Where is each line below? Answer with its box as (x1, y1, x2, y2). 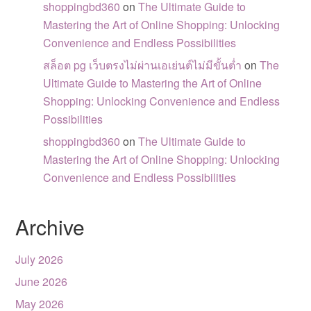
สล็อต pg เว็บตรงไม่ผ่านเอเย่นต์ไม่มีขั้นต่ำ (43, 57, 242, 73)
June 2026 (15, 274, 68, 289)
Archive (15, 212, 85, 242)
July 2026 (15, 251, 64, 267)
